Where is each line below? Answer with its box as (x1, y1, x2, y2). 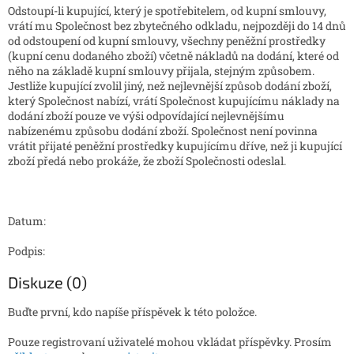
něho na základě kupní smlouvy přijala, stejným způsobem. (8, 63, 314, 79)
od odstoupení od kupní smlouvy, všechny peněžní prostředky (8, 33, 326, 49)
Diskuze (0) (8, 273, 87, 292)
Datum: (8, 213, 46, 229)
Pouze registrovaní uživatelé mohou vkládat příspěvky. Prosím (8, 334, 332, 349)
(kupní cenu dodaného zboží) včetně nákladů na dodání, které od (8, 48, 339, 64)
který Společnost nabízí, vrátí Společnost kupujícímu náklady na (8, 93, 340, 109)
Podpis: (8, 243, 45, 259)
